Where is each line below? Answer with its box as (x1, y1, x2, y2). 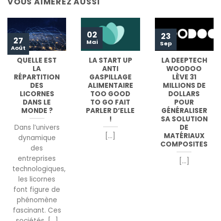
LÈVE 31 (172, 72, 196, 82)
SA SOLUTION (160, 114, 208, 124)
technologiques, (12, 164, 66, 174)
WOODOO (166, 64, 202, 74)
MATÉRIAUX (163, 131, 205, 141)
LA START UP (88, 55, 132, 65)
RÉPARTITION (14, 72, 60, 82)
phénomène (16, 195, 57, 205)
